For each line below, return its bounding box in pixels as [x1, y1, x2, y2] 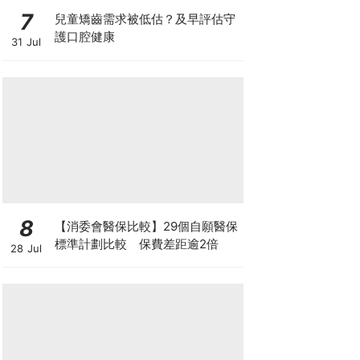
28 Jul [10, 242, 42, 255]
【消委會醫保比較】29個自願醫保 [54, 218, 238, 234]
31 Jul [11, 35, 41, 48]
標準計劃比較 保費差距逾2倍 [54, 235, 219, 252]
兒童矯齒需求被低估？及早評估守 [54, 11, 235, 27]
